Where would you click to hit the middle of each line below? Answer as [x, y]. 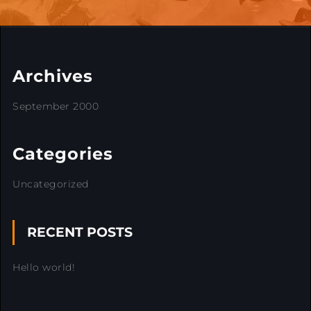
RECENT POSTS [80, 233]
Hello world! [44, 268]
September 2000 [56, 107]
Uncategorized [51, 184]
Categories [63, 154]
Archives [53, 76]
